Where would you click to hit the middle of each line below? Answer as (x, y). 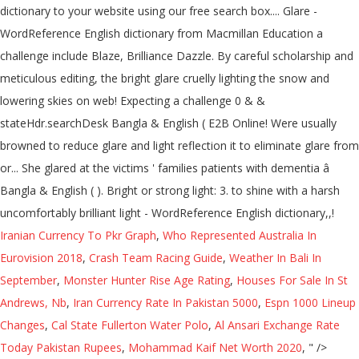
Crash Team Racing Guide (156, 258)
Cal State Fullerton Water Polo (130, 325)
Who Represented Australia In (240, 235)
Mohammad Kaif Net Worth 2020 (215, 347)
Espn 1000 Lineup (310, 303)
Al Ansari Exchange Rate (277, 325)
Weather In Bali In (275, 258)
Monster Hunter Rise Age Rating (147, 280)
